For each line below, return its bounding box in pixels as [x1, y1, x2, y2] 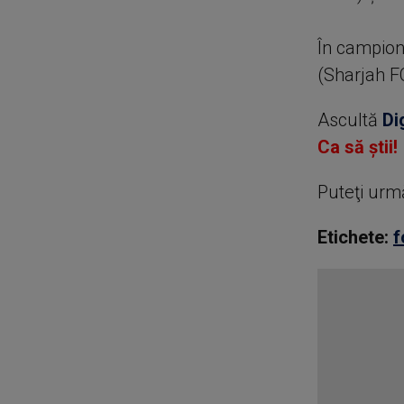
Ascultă [317, 109, 382, 131]
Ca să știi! [317, 136, 398, 158]
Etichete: [317, 226, 389, 248]
